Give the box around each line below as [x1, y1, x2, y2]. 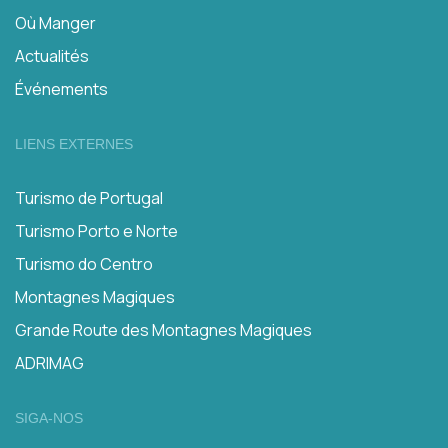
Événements [15, 78, 108, 100]
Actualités [15, 45, 89, 67]
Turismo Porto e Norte [15, 220, 178, 242]
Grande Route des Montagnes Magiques [15, 319, 312, 341]
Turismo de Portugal [15, 187, 163, 209]
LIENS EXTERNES [15, 136, 133, 152]
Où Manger [15, 12, 96, 34]
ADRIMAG [15, 352, 84, 374]
